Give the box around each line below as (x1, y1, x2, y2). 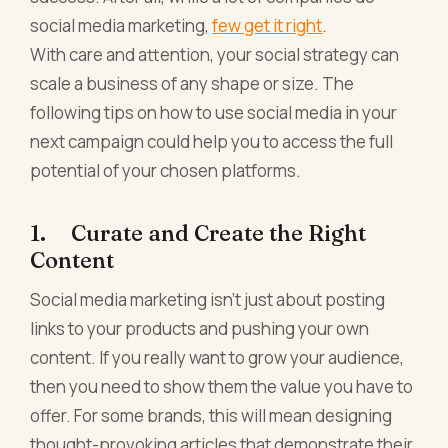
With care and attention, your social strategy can (30, 43, 400, 67)
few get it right (212, 14, 323, 38)
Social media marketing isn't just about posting (30, 288, 386, 312)
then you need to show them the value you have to (30, 375, 414, 399)
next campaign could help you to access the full (30, 130, 394, 154)
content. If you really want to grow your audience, (30, 346, 405, 370)
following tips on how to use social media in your (30, 101, 398, 125)
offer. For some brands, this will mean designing (30, 404, 393, 428)
